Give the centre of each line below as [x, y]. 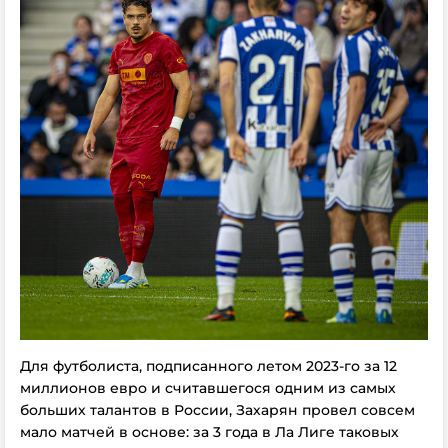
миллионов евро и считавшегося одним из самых [208, 387]
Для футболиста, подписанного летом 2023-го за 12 [208, 365]
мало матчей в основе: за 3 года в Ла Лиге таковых [209, 431]
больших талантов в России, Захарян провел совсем [217, 409]
